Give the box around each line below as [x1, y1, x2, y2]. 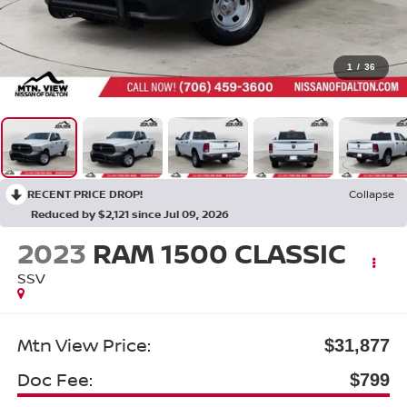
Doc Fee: [16, 366, 93, 392]
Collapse [349, 185, 394, 202]
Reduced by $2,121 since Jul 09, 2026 [31, 205, 229, 222]
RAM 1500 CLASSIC [92, 234, 346, 273]
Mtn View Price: [16, 332, 151, 357]
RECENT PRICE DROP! [27, 185, 143, 202]
